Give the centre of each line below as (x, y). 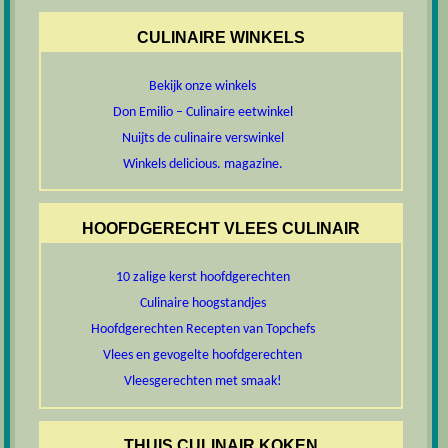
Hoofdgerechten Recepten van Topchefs (202, 330)
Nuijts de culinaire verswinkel (202, 139)
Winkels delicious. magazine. (202, 165)
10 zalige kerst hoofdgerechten (202, 278)
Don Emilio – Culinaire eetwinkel (202, 113)
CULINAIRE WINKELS (220, 37)
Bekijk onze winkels (203, 87)
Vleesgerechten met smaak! (202, 382)
